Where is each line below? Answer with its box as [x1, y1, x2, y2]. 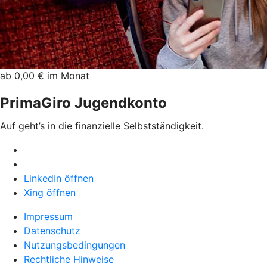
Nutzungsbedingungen [24, 238, 125, 251]
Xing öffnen [24, 186, 76, 198]
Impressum [24, 210, 73, 222]
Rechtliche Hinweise [24, 253, 114, 265]
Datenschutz [24, 224, 80, 237]
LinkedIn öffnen [24, 172, 94, 184]
